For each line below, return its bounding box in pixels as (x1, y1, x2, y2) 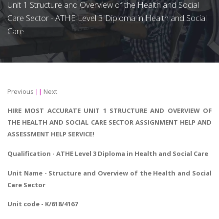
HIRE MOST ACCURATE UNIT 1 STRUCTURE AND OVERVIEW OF (7, 106, 212, 115)
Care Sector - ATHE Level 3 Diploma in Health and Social (7, 12, 207, 23)
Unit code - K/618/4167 (7, 199, 78, 209)
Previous (7, 87, 34, 96)
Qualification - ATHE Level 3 (7, 149, 98, 158)
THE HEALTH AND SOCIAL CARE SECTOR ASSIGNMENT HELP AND (7, 118, 212, 127)
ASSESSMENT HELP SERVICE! (7, 130, 94, 139)
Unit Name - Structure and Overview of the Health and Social (7, 168, 212, 177)
